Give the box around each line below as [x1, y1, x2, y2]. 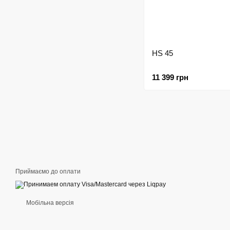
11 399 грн [152, 73, 188, 82]
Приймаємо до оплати [15, 168, 81, 175]
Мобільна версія [25, 199, 74, 206]
